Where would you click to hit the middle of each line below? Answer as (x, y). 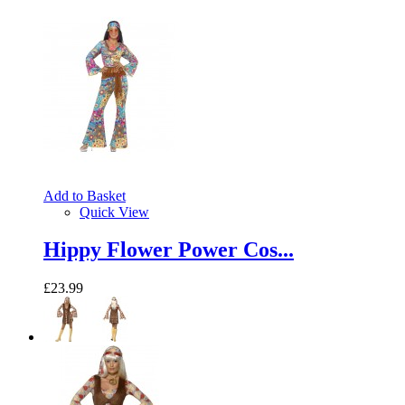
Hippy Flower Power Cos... (169, 250)
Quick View (114, 212)
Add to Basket (85, 195)
